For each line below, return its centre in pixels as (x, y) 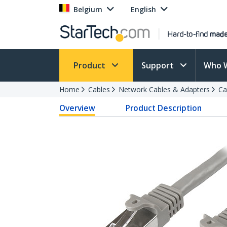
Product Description (164, 108)
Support (159, 65)
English (143, 9)
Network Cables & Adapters (164, 89)
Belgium (88, 9)
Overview (77, 108)
